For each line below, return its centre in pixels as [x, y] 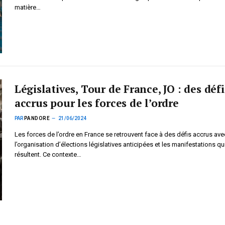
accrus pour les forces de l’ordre [96, 103]
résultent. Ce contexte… [48, 155]
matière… [27, 7]
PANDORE [37, 119]
